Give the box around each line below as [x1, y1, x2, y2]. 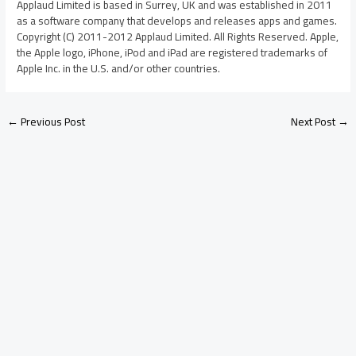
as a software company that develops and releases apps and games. [17, 10, 338, 31]
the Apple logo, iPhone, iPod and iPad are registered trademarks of [17, 41, 328, 63]
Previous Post [18, 110, 86, 132]
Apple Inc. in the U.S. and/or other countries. [17, 57, 221, 79]
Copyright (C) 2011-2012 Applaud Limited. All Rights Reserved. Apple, [17, 25, 339, 47]
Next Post [290, 110, 338, 132]
